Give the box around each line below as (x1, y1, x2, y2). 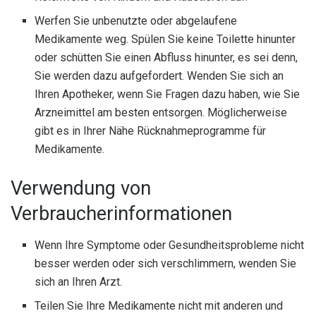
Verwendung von (11, 177, 151, 200)
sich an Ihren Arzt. (35, 274, 123, 288)
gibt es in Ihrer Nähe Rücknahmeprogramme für (35, 124, 267, 138)
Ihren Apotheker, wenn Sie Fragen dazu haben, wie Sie (35, 87, 300, 102)
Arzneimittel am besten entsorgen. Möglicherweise (35, 106, 288, 120)
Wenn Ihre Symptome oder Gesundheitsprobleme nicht (35, 238, 305, 252)
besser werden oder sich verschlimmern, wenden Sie (35, 256, 297, 270)
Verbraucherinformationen (11, 202, 232, 226)
